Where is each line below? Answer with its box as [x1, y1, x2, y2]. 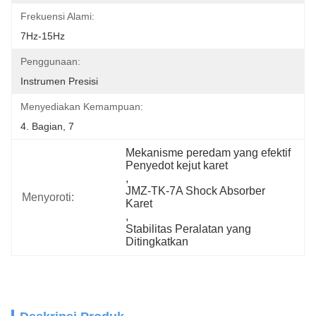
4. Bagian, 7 [20, 121, 74, 132]
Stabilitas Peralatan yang [126, 223, 252, 235]
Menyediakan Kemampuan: [20, 101, 143, 112]
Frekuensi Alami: [20, 11, 95, 22]
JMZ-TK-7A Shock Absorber [126, 185, 266, 197]
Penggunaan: [20, 56, 80, 67]
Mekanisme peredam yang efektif [126, 147, 291, 159]
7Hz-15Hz [20, 30, 65, 42]
